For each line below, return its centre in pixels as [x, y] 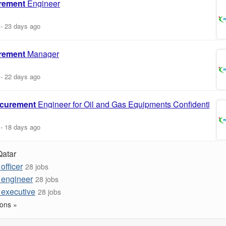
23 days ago [22, 26]
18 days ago [22, 127]
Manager [42, 54]
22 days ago [22, 76]
